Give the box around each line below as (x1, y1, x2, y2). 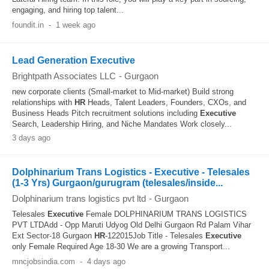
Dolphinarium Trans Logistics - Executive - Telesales (12, 167, 250, 177)
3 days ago (12, 133, 50, 142)
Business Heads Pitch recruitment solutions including (12, 109, 200, 118)
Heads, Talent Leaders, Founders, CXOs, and (85, 98, 246, 107)
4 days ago (86, 257, 125, 266)
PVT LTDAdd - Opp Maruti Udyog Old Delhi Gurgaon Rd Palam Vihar (12, 220, 251, 229)
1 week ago (55, 20, 95, 29)
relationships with (12, 98, 74, 107)
